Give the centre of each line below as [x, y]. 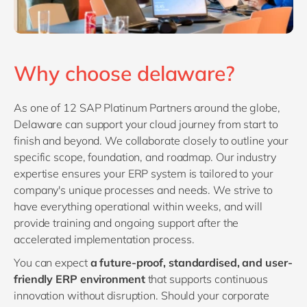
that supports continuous [207, 279]
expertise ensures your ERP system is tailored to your [144, 173]
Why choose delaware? [124, 73]
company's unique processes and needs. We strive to [143, 189]
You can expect [52, 262]
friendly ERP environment [79, 279]
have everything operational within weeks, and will [138, 206]
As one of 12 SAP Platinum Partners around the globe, [147, 107]
